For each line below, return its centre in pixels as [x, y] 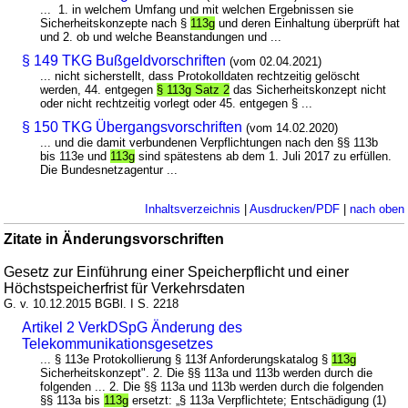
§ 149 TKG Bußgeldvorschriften [124, 60]
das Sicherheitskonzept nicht [308, 89]
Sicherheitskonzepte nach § [116, 23]
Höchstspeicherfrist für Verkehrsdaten [125, 288]
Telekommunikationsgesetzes [118, 343]
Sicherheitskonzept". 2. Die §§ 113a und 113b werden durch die [207, 372]
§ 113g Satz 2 [194, 89]
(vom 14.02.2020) [292, 127]
